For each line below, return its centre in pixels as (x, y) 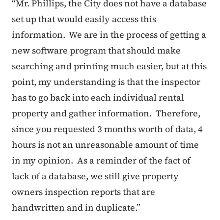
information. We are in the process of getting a (109, 35)
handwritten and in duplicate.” (76, 208)
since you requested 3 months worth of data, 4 (107, 129)
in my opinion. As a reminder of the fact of (101, 161)
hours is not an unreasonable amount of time (105, 145)
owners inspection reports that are (83, 192)
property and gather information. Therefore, (106, 113)
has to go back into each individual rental (98, 98)
